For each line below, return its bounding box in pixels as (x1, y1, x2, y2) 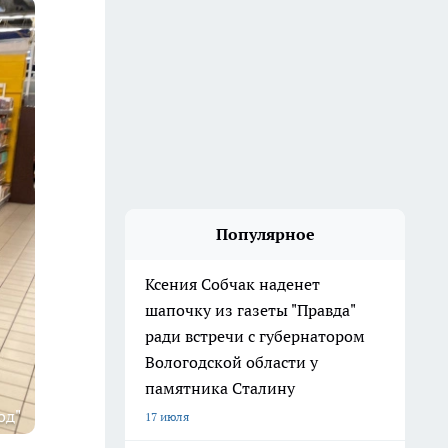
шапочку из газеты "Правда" (145, 300, 356, 320)
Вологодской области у (145, 352, 318, 372)
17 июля (145, 409, 189, 424)
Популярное (215, 224, 315, 244)
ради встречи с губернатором (145, 326, 365, 346)
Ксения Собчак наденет (145, 274, 320, 294)
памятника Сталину (145, 378, 295, 398)
